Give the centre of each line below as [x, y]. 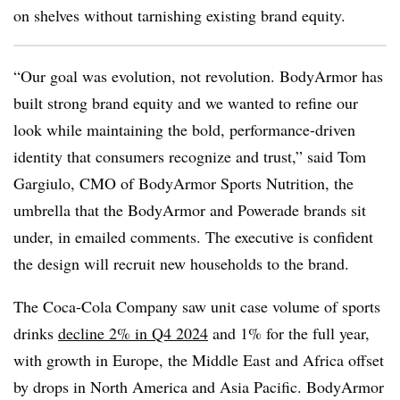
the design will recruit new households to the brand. [181, 263]
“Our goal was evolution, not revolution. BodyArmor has [198, 76]
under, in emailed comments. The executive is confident [193, 237]
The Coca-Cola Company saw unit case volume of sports [197, 306]
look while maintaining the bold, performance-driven [184, 129]
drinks [36, 333]
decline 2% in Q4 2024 [133, 333]
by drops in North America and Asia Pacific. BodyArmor [199, 387]
